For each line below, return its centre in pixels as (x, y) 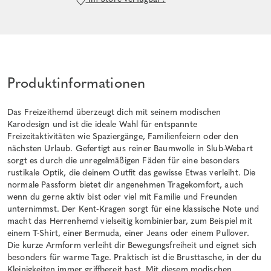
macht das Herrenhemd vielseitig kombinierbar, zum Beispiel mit (130, 221)
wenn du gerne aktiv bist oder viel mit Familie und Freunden (122, 197)
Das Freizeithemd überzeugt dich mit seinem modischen (114, 112)
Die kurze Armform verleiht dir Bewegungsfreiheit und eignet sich (132, 245)
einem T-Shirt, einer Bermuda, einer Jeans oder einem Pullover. (128, 233)
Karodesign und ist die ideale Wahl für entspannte (102, 124)
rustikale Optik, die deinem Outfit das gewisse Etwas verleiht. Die (132, 172)
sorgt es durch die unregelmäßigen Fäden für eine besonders (124, 160)
